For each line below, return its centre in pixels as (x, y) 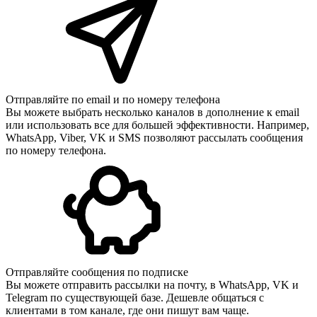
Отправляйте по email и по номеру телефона (113, 100)
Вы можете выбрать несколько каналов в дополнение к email (152, 113)
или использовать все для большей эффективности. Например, (157, 125)
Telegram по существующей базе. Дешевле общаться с (135, 298)
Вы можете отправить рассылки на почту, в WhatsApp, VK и (152, 285)
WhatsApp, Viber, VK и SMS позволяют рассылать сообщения (154, 138)
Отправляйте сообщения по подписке (97, 272)
